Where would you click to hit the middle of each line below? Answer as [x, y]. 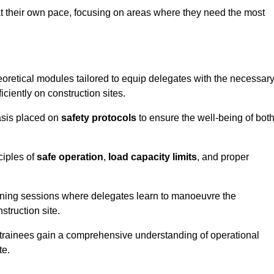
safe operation [70, 157]
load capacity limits [153, 157]
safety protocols [99, 118]
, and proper [223, 157]
